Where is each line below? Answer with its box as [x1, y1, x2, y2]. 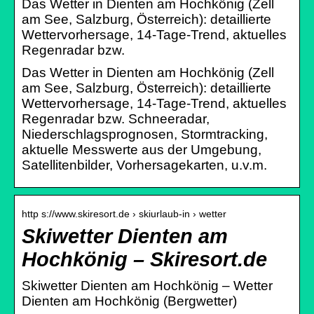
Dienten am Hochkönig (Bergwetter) [22, 293, 237, 308]
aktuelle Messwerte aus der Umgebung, [22, 142, 261, 157]
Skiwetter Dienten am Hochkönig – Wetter [22, 278, 273, 293]
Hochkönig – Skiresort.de [22, 247, 267, 271]
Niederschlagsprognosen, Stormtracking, [22, 126, 268, 142]
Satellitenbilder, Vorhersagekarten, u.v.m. [22, 157, 267, 172]
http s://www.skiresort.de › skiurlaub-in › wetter [22, 207, 226, 219]
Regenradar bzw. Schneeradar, [22, 111, 210, 126]
